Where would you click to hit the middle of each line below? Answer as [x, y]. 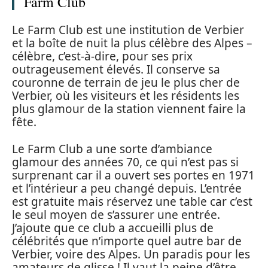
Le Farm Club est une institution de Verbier [128, 30]
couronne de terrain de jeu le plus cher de [126, 83]
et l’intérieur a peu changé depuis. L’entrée [127, 188]
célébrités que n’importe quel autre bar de [127, 241]
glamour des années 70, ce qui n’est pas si [125, 162]
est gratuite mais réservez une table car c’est [132, 201]
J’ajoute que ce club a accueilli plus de [113, 228]
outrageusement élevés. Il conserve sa [116, 70]
